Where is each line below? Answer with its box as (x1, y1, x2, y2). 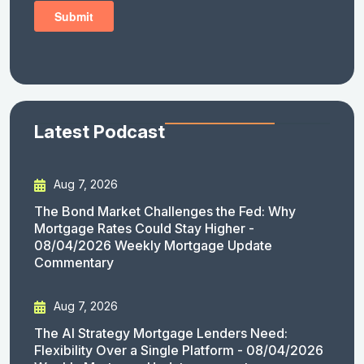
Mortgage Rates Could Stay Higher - (34, 220, 254, 237)
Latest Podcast (34, 121, 165, 143)
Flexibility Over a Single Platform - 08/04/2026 (34, 341, 323, 358)
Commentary (34, 254, 114, 271)
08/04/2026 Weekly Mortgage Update (34, 237, 272, 254)
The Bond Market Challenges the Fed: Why (34, 203, 296, 220)
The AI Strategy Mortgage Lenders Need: (34, 324, 288, 341)
